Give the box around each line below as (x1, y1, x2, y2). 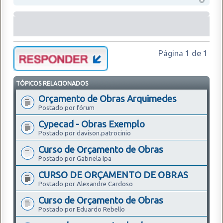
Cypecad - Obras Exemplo (38, 119, 145, 129)
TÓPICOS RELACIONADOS (16, 80, 88, 87)
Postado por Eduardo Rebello (38, 206, 125, 213)
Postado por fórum (38, 104, 95, 111)
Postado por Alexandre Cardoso (38, 180, 133, 188)
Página (158, 49, 185, 58)
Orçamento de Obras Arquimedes (38, 94, 177, 104)
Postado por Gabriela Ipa (38, 155, 111, 162)
